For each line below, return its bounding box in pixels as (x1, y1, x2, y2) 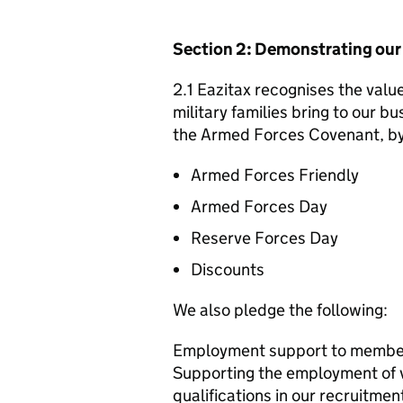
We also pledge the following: (173, 299, 388, 320)
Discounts (191, 258, 264, 280)
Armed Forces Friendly (191, 164, 359, 185)
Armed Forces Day (191, 195, 327, 217)
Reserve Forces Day (191, 227, 338, 248)
